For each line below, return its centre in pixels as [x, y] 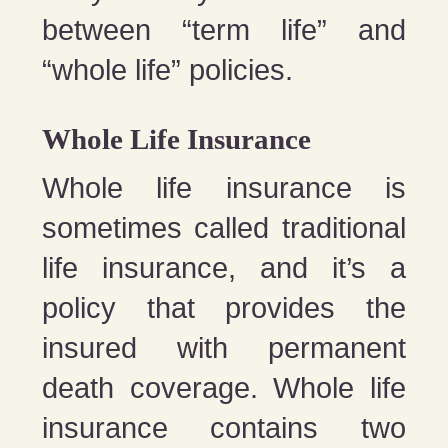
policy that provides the [224, 307]
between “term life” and [224, 29]
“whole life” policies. [168, 69]
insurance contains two [224, 427]
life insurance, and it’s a [224, 267]
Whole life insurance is [224, 187]
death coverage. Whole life [224, 387]
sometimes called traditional [224, 227]
